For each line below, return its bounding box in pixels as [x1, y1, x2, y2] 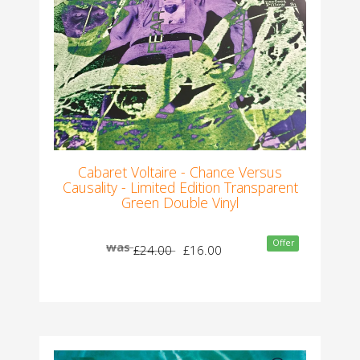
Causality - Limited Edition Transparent [62, 177, 298, 197]
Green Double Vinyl [121, 192, 239, 212]
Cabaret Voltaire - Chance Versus [78, 162, 282, 182]
